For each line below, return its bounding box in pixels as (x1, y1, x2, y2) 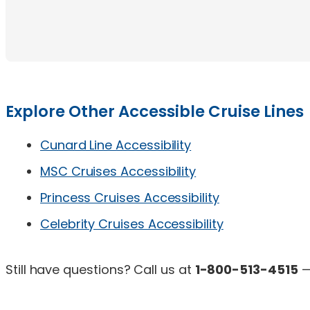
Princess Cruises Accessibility (40, 188, 219, 206)
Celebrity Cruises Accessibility (40, 215, 224, 232)
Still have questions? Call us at (6, 260, 195, 278)
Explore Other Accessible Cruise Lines (6, 100, 304, 122)
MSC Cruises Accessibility (40, 162, 197, 180)
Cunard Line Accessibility (40, 136, 192, 154)
